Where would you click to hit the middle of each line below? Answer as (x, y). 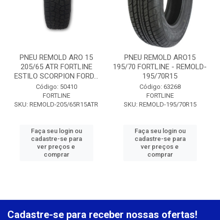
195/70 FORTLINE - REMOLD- (160, 67)
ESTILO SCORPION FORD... (56, 76)
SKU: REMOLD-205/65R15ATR (56, 104)
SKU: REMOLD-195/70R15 (160, 104)
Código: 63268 (160, 87)
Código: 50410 (56, 87)
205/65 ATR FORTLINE (56, 67)
